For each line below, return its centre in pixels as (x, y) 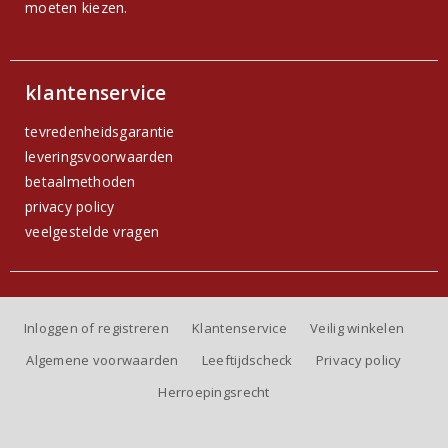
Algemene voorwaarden (102, 360)
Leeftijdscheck (247, 360)
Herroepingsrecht (214, 392)
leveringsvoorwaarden (99, 156)
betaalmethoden (80, 181)
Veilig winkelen (357, 328)
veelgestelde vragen (92, 231)
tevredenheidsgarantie (100, 131)
